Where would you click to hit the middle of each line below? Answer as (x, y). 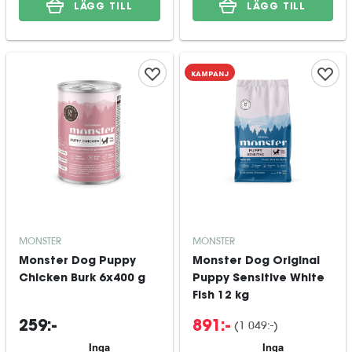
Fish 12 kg (220, 296)
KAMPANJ (209, 74)
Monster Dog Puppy (77, 262)
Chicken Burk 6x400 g (82, 279)
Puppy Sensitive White (258, 279)
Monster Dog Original (256, 262)
